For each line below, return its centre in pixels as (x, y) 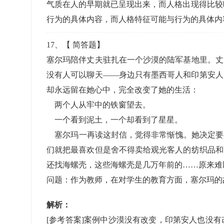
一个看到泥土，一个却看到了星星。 (114, 120)
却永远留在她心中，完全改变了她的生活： (122, 90)
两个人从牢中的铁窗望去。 (98, 105)
